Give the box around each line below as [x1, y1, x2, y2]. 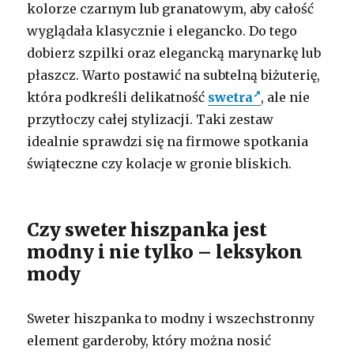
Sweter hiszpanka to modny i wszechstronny [27, 310, 315, 326]
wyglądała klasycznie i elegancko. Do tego [27, 22, 298, 39]
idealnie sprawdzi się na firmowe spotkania [27, 133, 309, 149]
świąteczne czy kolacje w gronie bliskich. [27, 155, 292, 171]
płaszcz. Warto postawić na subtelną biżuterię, [27, 66, 321, 83]
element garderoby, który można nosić [27, 332, 272, 348]
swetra [208, 88, 254, 105]
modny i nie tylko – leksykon [27, 239, 303, 263]
